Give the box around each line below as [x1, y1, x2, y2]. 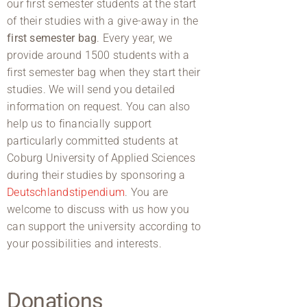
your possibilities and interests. [7, 236, 162, 250]
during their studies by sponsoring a [7, 168, 186, 182]
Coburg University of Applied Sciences [7, 151, 195, 164]
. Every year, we [97, 31, 173, 45]
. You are [125, 185, 169, 199]
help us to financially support [7, 116, 152, 130]
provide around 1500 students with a [7, 48, 190, 62]
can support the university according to [7, 219, 201, 233]
